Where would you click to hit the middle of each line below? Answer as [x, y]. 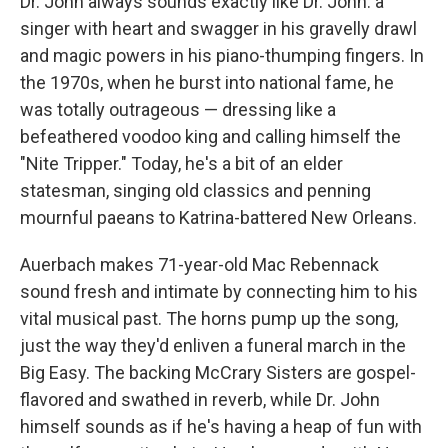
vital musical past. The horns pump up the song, [209, 318]
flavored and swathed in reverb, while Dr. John [200, 399]
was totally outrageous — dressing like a [178, 109]
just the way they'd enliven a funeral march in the [213, 345]
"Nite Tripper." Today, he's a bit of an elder [181, 163]
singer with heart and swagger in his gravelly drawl [218, 28]
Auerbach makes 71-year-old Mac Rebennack [199, 264]
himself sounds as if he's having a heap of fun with [221, 426]
